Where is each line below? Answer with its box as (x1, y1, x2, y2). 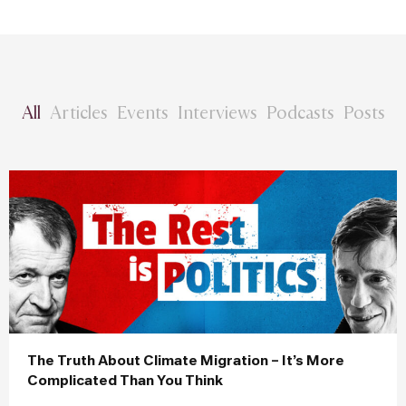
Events (116, 101, 169, 122)
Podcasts (266, 101, 334, 122)
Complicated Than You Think (27, 374, 223, 388)
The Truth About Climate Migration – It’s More (27, 354, 344, 368)
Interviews (177, 101, 257, 122)
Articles (49, 101, 108, 122)
